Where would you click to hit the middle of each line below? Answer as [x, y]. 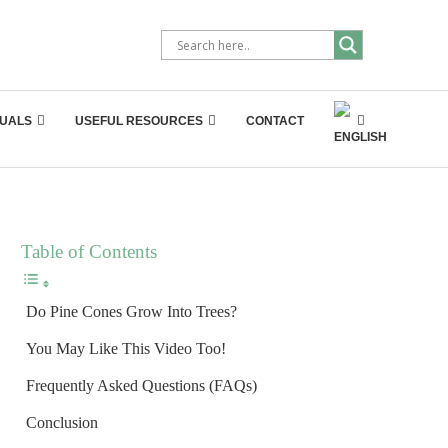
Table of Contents [89, 251]
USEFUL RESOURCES [139, 121]
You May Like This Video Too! [126, 348]
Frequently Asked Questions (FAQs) [141, 385]
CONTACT [275, 121]
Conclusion [62, 422]
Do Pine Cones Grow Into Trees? [131, 311]
